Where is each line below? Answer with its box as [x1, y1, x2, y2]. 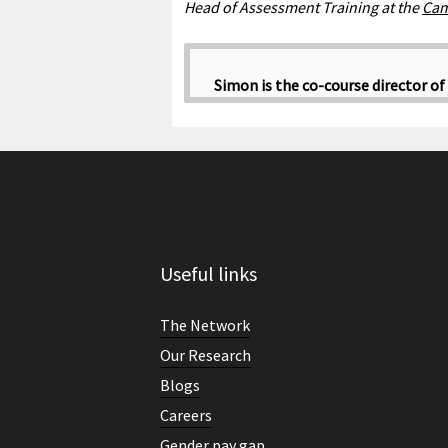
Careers [160, 405, 212, 426]
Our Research [160, 345, 251, 366]
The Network [160, 315, 250, 336]
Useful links [160, 261, 257, 287]
